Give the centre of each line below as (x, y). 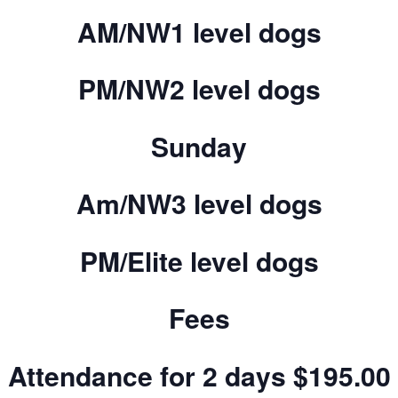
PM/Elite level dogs (199, 260)
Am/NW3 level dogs (199, 203)
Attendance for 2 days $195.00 (199, 375)
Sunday (199, 146)
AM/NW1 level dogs (199, 31)
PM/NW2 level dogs (199, 89)
